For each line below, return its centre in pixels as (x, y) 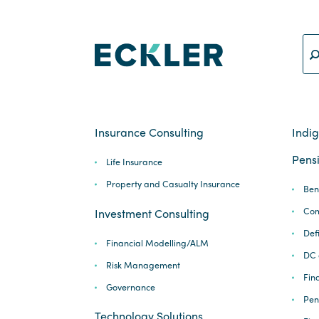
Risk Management (143, 265)
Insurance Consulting (149, 132)
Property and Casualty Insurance (173, 184)
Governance (130, 287)
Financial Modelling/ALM (157, 242)
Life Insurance (134, 162)
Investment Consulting (152, 213)
